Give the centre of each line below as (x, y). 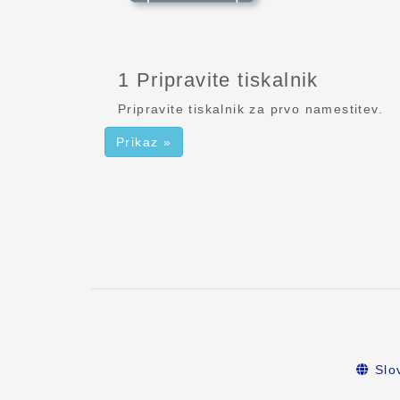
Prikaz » (144, 142)
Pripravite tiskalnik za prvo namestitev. (251, 108)
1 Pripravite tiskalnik (218, 79)
